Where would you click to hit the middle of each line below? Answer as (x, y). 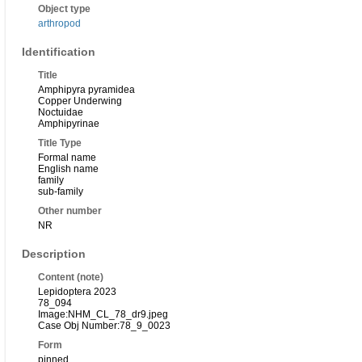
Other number (70, 211)
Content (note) (71, 278)
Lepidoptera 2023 (77, 292)
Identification (59, 52)
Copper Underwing (80, 101)
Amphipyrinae (69, 124)
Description (54, 254)
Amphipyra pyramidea (86, 90)
